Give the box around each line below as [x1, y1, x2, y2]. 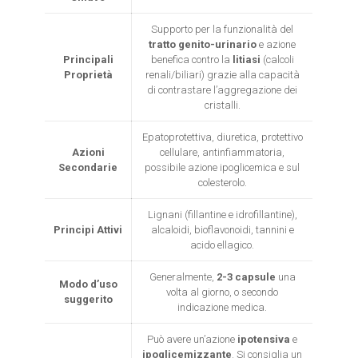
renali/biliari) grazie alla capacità [145, 69, 300, 81]
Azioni [71, 146, 105, 158]
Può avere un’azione [147, 333, 238, 345]
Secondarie [58, 161, 118, 173]
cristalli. [204, 99, 241, 111]
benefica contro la [150, 54, 233, 66]
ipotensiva [237, 333, 291, 345]
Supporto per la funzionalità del [151, 23, 294, 35]
